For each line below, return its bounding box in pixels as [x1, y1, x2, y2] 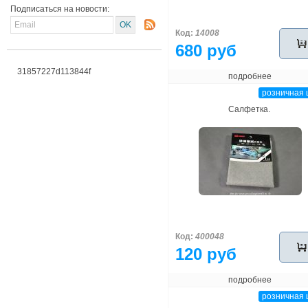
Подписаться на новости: [10, 4, 109, 14]
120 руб [175, 245, 236, 263]
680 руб [175, 41, 236, 60]
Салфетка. [228, 104, 271, 114]
